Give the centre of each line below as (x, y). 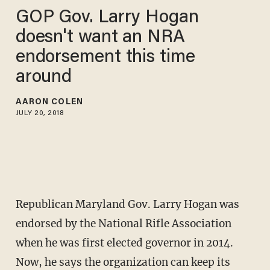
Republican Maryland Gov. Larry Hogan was (127, 205)
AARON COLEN (49, 102)
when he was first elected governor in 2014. (124, 243)
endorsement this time (105, 58)
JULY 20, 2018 (40, 113)
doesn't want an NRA (100, 38)
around (44, 77)
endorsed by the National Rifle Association (123, 224)
